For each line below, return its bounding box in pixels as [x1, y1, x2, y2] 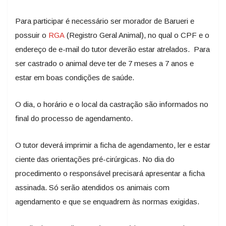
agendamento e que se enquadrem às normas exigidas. [15, 197, 203, 206]
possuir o [15, 31, 48, 39]
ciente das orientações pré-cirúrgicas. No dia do [15, 155, 175, 163]
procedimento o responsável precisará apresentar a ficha [15, 169, 205, 178]
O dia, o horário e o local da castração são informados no [15, 100, 208, 108]
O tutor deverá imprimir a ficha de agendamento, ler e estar [15, 141, 210, 149]
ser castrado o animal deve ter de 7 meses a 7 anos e [15, 59, 194, 68]
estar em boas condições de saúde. [15, 73, 140, 82]
